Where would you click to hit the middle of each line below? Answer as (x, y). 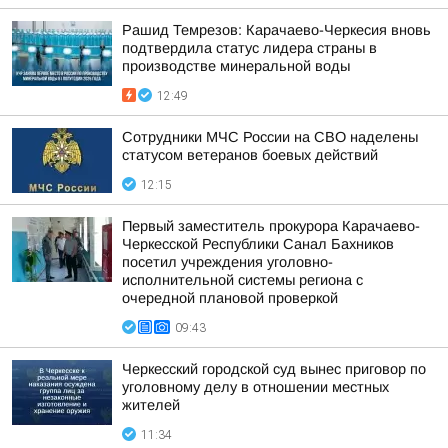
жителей (151, 405)
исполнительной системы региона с (242, 280)
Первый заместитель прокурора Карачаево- (271, 226)
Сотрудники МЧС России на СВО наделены (270, 137)
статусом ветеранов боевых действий (250, 155)
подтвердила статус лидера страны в (249, 48)
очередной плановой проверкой (230, 298)
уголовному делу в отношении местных (255, 387)
